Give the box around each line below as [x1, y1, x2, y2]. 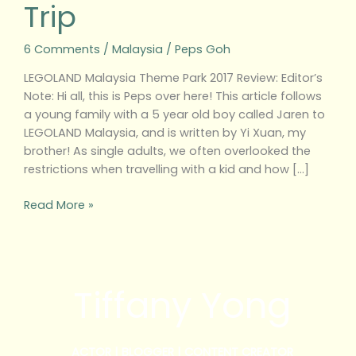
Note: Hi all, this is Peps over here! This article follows [23, 88, 322, 105]
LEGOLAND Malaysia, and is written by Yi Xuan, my [23, 125, 306, 141]
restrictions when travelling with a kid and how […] [23, 161, 309, 178]
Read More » [23, 197, 94, 214]
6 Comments [23, 41, 100, 57]
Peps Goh [174, 41, 230, 57]
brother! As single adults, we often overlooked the [23, 143, 311, 160]
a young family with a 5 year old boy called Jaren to [23, 106, 325, 123]
